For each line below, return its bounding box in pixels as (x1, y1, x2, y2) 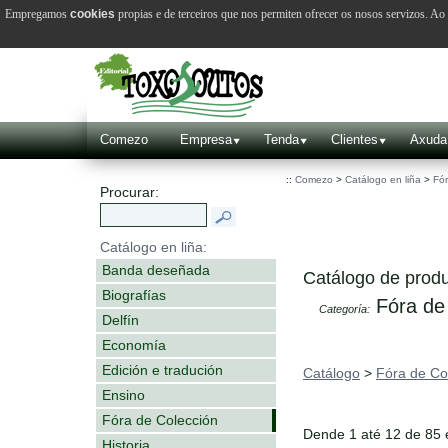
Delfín (102, 311, 139, 328)
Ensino (102, 386, 145, 403)
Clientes (331, 132, 378, 147)
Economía (102, 336, 166, 353)
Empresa (180, 132, 232, 147)
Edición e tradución (102, 361, 223, 378)
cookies (70, 6, 115, 21)
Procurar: (100, 184, 159, 200)
